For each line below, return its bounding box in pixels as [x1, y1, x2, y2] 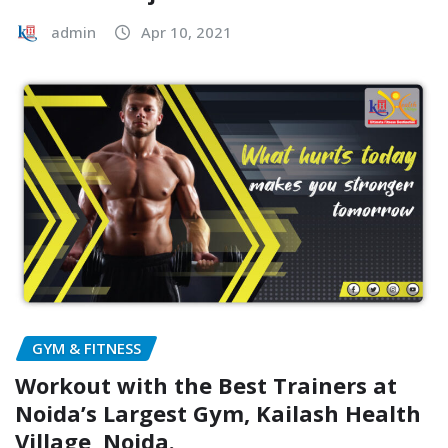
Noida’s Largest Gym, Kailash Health [15, 397, 421, 428]
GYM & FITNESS [32, 338, 141, 359]
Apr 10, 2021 [141, 22, 232, 43]
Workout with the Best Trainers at [15, 369, 397, 400]
